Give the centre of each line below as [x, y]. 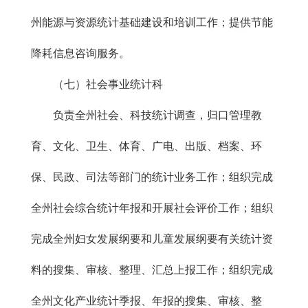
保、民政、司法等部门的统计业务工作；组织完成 [152, 177]
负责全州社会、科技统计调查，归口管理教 [146, 115]
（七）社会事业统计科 [97, 84]
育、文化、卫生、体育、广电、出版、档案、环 [146, 146]
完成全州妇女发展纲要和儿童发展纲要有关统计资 [152, 239]
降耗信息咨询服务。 [80, 53]
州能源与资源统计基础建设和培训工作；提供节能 [152, 22]
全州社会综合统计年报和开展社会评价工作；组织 [152, 208]
